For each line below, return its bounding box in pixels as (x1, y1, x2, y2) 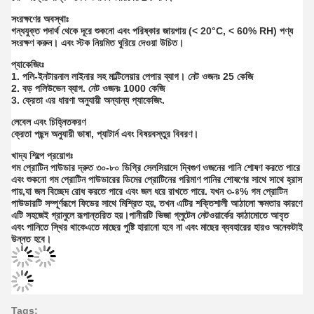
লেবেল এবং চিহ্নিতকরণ (11, 116, 86, 128)
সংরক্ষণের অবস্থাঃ (11, 13, 69, 25)
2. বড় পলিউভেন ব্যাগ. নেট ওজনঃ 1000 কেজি (11, 83, 165, 94)
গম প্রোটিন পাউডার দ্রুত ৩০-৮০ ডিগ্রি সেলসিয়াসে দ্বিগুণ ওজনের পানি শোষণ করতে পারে (11, 162, 300, 173)
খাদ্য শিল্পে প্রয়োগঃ (11, 150, 73, 161)
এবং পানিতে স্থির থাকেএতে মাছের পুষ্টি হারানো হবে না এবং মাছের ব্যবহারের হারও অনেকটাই (11, 221, 303, 233)
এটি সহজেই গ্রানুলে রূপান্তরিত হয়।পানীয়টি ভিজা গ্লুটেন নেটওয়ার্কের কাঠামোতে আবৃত (11, 210, 289, 221)
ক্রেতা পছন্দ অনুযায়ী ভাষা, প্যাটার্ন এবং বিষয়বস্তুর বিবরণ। (11, 128, 198, 139)
